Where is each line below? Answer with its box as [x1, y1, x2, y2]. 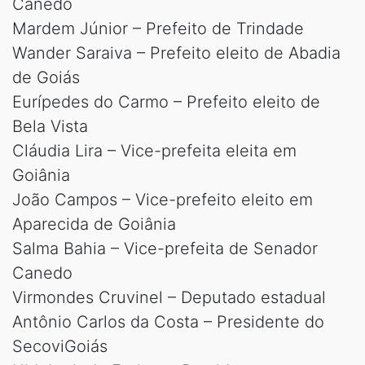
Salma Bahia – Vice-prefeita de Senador [12, 239, 318, 259]
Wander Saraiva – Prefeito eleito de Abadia [12, 43, 341, 64]
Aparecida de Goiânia [12, 214, 176, 235]
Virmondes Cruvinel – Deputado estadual [12, 288, 326, 308]
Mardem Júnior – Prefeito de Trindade [12, 19, 304, 39]
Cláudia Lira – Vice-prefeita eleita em [12, 141, 297, 161]
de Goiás [12, 68, 80, 88]
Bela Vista [12, 117, 88, 137]
